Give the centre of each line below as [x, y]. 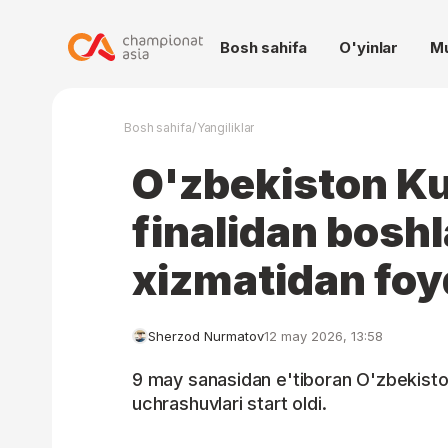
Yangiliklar [225, 127]
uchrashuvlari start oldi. [229, 403]
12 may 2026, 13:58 [323, 336]
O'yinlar [369, 47]
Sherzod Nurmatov [206, 336]
